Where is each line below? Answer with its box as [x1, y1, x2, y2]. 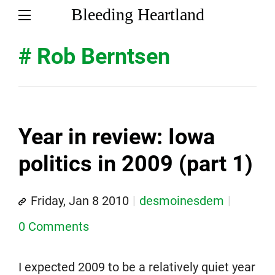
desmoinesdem [139, 193, 224, 208]
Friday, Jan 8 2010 [31, 193, 129, 208]
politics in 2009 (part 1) [18, 151, 253, 177]
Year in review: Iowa [18, 124, 215, 150]
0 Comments [18, 219, 89, 234]
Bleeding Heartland [71, 5, 204, 24]
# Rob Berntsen [18, 44, 170, 69]
